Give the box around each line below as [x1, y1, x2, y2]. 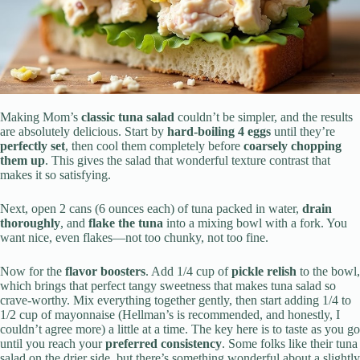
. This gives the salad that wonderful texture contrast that [45, 153, 330, 168]
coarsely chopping [243, 139, 342, 153]
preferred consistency [105, 337, 222, 351]
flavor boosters [65, 264, 145, 279]
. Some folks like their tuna [222, 337, 358, 351]
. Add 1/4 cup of [145, 264, 231, 279]
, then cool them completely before [65, 139, 243, 153]
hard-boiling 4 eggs [167, 125, 271, 139]
